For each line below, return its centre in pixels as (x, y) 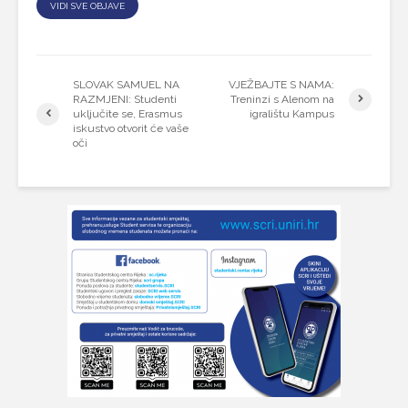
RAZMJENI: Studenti (125, 99)
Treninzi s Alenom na (283, 99)
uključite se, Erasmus (127, 114)
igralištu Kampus (292, 114)
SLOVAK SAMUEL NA (126, 85)
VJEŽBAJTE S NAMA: (282, 85)
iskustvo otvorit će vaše (131, 128)
